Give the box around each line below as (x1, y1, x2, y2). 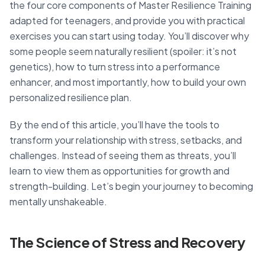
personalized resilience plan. (9, 91, 132, 104)
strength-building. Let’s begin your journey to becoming (9, 180, 253, 193)
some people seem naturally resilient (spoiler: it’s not (9, 45, 237, 58)
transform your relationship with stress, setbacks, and (9, 134, 242, 147)
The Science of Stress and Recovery (9, 233, 245, 251)
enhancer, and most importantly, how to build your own (9, 76, 246, 89)
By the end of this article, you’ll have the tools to (9, 118, 219, 131)
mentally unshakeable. (9, 195, 107, 208)
